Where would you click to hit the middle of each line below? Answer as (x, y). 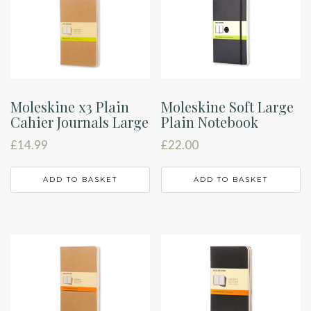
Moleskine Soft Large (228, 107)
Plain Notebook (210, 122)
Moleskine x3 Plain (70, 107)
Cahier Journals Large (79, 122)
